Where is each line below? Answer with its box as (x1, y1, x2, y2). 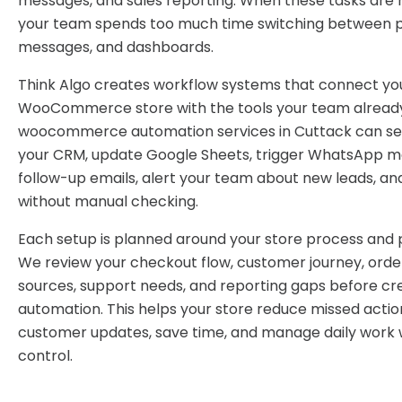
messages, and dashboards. (18, 37, 214, 57)
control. (18, 345, 73, 366)
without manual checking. (18, 191, 198, 212)
